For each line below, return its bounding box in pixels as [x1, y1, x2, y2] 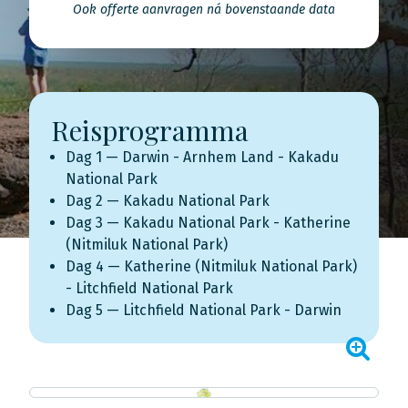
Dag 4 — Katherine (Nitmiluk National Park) [66, 258, 357, 275]
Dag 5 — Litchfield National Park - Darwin [66, 301, 342, 319]
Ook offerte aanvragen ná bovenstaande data [73, 2, 335, 17]
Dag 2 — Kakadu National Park [66, 192, 270, 209]
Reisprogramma [51, 112, 249, 148]
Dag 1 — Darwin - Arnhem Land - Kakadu [66, 148, 339, 166]
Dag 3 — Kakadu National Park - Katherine [66, 214, 351, 231]
